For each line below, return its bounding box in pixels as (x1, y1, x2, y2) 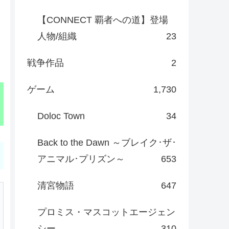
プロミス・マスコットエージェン (37, 207, 175, 217)
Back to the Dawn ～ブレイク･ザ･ (37, 137, 176, 148)
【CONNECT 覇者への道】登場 (37, 14, 168, 25)
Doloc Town (37, 110, 85, 121)
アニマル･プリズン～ (37, 153, 125, 164)
